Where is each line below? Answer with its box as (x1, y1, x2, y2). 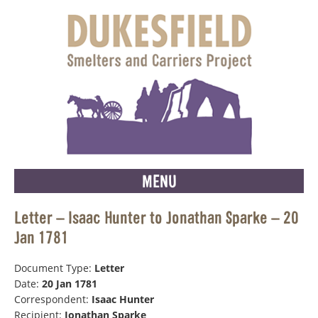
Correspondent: (14, 292, 92, 306)
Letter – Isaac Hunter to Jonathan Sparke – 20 (14, 207, 299, 228)
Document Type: (14, 261, 94, 275)
